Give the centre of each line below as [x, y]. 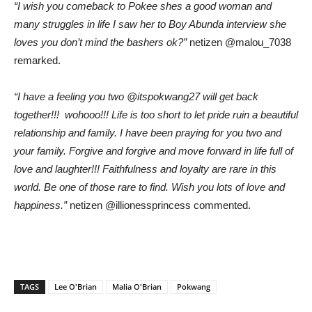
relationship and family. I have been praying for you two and [148, 133]
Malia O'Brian [137, 287]
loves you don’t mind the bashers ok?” [100, 42]
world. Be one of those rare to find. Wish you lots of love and [149, 187]
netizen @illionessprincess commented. [159, 205]
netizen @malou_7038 [239, 42]
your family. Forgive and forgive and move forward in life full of [154, 151]
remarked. [37, 61]
